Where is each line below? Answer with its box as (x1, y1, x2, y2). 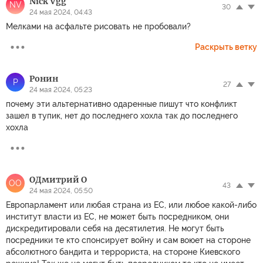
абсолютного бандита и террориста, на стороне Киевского (6, 247, 240, 257)
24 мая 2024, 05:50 (29, 186, 93, 195)
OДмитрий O (29, 174, 87, 185)
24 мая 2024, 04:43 (29, 8, 92, 16)
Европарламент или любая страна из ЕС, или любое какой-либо (6, 200, 257, 210)
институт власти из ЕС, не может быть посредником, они (6, 211, 229, 221)
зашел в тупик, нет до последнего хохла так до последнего (6, 110, 238, 120)
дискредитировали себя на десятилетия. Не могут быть (6, 223, 224, 233)
